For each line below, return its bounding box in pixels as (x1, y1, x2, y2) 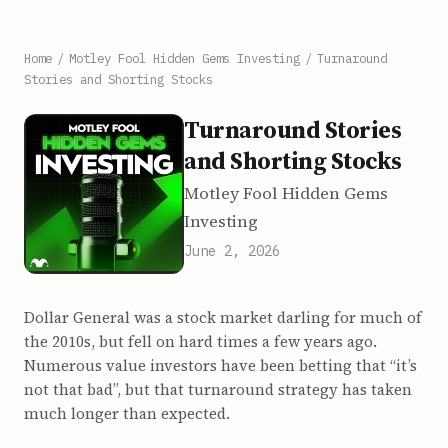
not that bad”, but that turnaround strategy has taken (24, 379, 412, 400)
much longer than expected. (24, 403, 230, 424)
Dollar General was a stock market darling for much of (24, 307, 422, 328)
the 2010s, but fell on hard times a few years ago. (24, 331, 377, 352)
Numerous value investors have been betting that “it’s (24, 355, 417, 376)
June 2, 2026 (184, 242, 280, 260)
